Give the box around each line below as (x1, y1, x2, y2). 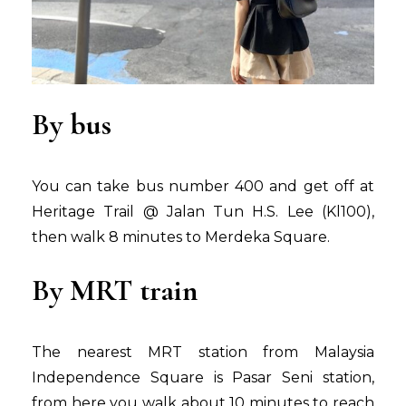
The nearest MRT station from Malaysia (32, 343, 374, 362)
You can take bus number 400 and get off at (32, 178, 374, 196)
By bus (32, 107, 111, 143)
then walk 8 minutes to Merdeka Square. (32, 228, 330, 246)
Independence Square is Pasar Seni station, (32, 369, 374, 387)
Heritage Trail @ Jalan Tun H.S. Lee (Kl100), (32, 203, 374, 221)
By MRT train (32, 273, 198, 309)
